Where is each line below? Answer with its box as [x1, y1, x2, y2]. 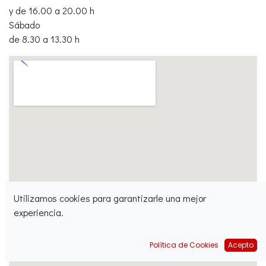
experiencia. [14, 206, 64, 218]
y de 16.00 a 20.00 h [9, 4, 94, 17]
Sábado [9, 18, 40, 31]
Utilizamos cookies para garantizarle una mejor [14, 192, 206, 204]
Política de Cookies [150, 240, 218, 250]
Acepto [228, 240, 254, 250]
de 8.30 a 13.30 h [9, 33, 80, 45]
